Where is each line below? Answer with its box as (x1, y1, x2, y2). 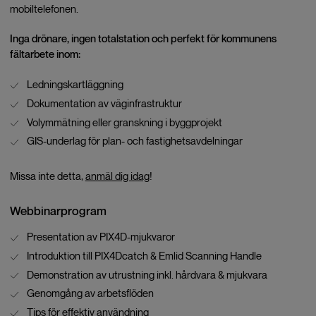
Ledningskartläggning (26, 78, 123, 92)
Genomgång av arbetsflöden (26, 286, 154, 300)
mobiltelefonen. (9, 1, 78, 16)
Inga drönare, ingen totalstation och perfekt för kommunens (9, 32, 276, 46)
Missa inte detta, (9, 169, 85, 183)
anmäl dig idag (85, 169, 150, 183)
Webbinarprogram (9, 203, 107, 219)
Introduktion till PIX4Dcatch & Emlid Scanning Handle (26, 248, 262, 262)
